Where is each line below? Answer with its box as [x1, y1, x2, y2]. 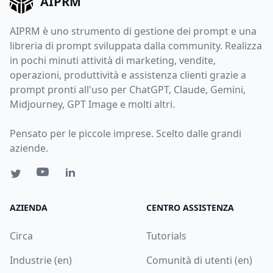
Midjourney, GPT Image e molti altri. [10, 97, 175, 111]
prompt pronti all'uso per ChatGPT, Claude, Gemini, [10, 82, 246, 96]
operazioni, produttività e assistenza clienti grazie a [10, 68, 246, 82]
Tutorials [146, 229, 186, 243]
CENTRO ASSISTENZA [146, 201, 234, 213]
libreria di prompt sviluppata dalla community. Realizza [10, 38, 262, 52]
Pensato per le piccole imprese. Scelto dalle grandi [10, 126, 241, 140]
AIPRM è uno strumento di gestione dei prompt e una [10, 24, 257, 38]
